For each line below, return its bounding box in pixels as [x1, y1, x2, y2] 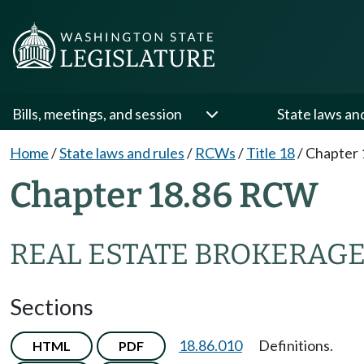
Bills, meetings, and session [12, 105, 182, 123]
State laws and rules [59, 144, 184, 162]
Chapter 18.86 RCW [10, 174, 318, 216]
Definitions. [258, 336, 333, 354]
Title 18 [246, 144, 295, 162]
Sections [10, 292, 93, 320]
